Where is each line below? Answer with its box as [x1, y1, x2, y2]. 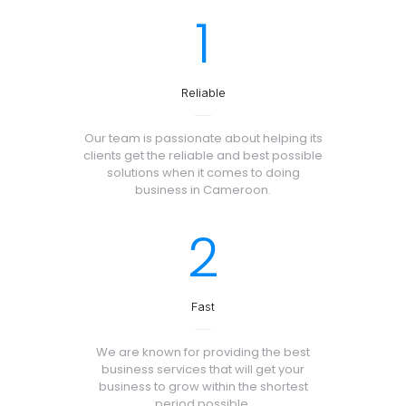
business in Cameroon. [135, 181, 271, 198]
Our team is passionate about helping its [83, 130, 323, 147]
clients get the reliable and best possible [83, 147, 323, 164]
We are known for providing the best [96, 343, 310, 361]
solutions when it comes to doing [106, 164, 300, 181]
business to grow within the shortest [98, 378, 308, 395]
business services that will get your [101, 361, 304, 378]
